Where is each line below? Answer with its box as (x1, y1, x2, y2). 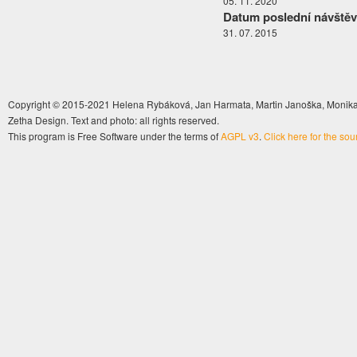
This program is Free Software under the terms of (8, 129, 221, 143)
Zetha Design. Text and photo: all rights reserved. (8, 113, 219, 127)
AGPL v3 (221, 129, 259, 143)
